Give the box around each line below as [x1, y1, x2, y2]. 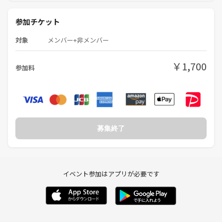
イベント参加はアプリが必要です [62, 169, 160, 179]
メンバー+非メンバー [48, 35, 109, 45]
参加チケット [15, 16, 60, 27]
